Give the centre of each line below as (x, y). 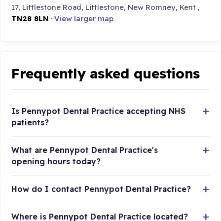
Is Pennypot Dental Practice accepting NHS (99, 111)
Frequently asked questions (106, 73)
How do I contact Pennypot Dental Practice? (101, 189)
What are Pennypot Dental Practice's (85, 150)
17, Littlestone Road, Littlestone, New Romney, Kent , (106, 7)
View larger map (84, 19)
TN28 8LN (30, 19)
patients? (30, 123)
